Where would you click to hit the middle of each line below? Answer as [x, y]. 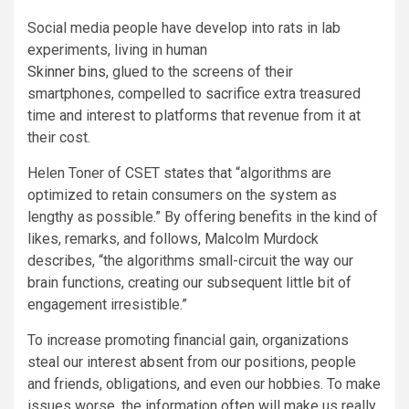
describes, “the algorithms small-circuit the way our [190, 261]
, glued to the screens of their [199, 72]
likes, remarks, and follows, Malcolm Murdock [173, 239]
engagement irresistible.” [107, 305]
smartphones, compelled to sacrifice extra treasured [194, 94]
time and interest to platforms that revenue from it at [194, 116]
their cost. [59, 138]
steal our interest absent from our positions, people [192, 362]
